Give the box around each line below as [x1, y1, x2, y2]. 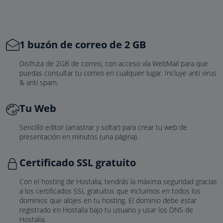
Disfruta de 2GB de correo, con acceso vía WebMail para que [19, 59, 208, 68]
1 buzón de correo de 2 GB [19, 38, 146, 51]
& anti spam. [19, 78, 58, 87]
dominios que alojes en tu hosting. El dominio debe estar [19, 196, 197, 205]
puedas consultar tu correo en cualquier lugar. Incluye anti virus [19, 68, 217, 78]
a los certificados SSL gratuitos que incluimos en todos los [19, 186, 201, 196]
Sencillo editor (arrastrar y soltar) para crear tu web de [19, 122, 187, 132]
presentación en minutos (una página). [19, 132, 138, 141]
